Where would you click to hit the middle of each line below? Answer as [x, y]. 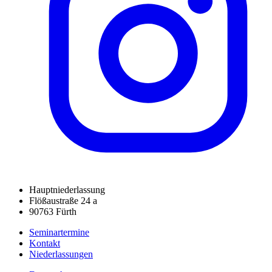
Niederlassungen [61, 254]
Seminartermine [59, 233]
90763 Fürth [53, 212]
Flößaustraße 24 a [63, 201]
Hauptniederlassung [67, 190]
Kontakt [45, 243]
